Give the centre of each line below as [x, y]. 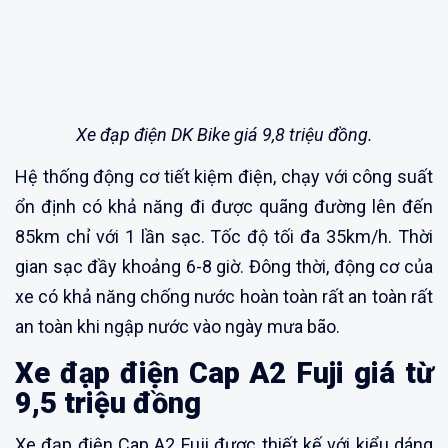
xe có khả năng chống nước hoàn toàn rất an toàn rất [224, 296]
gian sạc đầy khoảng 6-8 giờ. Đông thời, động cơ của [224, 266]
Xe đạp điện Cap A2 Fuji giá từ [224, 372]
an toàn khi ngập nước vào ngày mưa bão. [177, 326]
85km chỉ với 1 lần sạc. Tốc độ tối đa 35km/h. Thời [224, 236]
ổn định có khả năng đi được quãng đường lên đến [224, 206]
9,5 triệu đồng [108, 402]
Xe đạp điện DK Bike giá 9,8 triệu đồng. [224, 134]
